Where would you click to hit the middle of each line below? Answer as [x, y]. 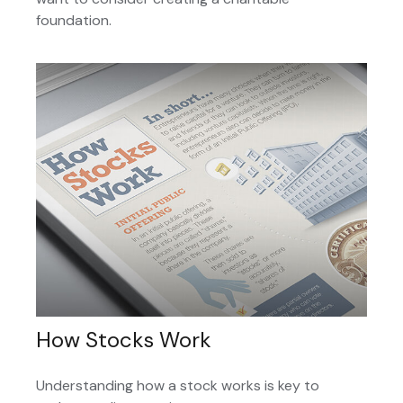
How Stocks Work [124, 340]
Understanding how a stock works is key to [178, 386]
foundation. [74, 21]
